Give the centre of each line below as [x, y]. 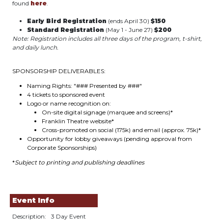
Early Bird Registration [67, 21]
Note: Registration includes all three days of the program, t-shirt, [107, 39]
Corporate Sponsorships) [62, 148]
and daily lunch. [35, 47]
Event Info [33, 200]
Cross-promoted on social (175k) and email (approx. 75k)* [121, 130]
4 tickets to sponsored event [66, 95]
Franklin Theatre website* [78, 121]
